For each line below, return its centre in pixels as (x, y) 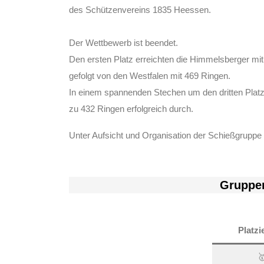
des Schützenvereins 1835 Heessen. (140, 10)
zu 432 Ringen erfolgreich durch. (131, 109)
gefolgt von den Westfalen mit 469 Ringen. (150, 76)
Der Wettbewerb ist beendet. (123, 43)
